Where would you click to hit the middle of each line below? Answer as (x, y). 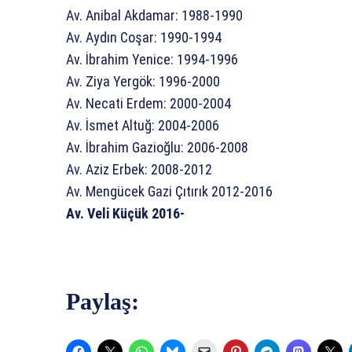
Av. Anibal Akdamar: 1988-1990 (154, 16)
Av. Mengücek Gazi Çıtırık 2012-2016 (169, 192)
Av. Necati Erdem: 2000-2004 (148, 104)
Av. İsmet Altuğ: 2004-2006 (143, 126)
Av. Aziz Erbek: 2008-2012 (139, 170)
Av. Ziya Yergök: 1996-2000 (143, 82)
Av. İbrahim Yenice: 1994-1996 (152, 60)
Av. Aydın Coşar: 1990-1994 (144, 38)
